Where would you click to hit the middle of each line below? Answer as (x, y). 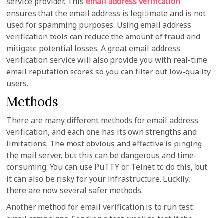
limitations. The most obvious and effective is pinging (104, 144)
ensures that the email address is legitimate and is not (106, 13)
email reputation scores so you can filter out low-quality (109, 72)
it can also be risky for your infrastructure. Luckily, (99, 179)
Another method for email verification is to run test (100, 207)
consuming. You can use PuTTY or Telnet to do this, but (107, 167)
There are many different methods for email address (102, 120)
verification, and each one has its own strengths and (102, 132)
